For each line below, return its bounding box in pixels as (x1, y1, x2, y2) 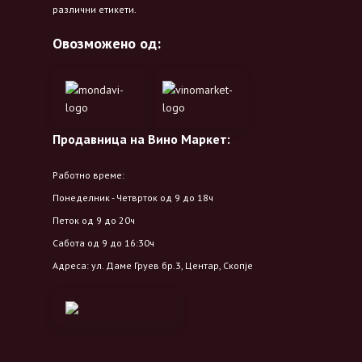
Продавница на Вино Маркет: (53, 131, 230, 148)
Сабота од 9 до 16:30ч (53, 237, 154, 250)
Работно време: (53, 169, 124, 182)
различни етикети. (53, 3, 137, 16)
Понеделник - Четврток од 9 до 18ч (53, 192, 213, 204)
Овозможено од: (53, 34, 161, 53)
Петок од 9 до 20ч (53, 214, 135, 227)
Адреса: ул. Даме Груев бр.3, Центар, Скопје (53, 259, 253, 272)
